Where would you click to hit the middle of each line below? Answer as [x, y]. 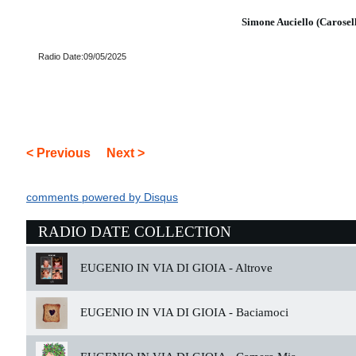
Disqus [161, 197]
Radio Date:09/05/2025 [82, 56]
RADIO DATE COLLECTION [135, 232]
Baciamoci [261, 312]
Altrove [253, 268]
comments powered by [85, 197]
